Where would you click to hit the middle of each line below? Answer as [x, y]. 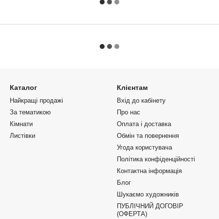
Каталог [23, 88]
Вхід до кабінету [141, 100]
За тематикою [30, 112]
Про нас [129, 112]
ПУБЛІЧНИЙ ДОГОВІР [150, 206]
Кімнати [21, 124]
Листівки [22, 136]
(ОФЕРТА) [132, 214]
